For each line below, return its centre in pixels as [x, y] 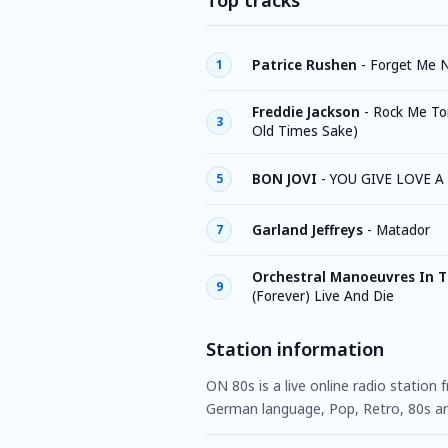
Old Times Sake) [305, 131]
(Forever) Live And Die [323, 296]
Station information [295, 349]
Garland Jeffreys [307, 229]
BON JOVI [284, 178]
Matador [403, 229]
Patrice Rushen [304, 64]
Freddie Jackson [306, 112]
